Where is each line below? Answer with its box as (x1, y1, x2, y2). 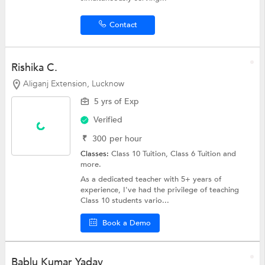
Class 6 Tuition (170, 148, 224, 160)
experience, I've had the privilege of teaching (80, 185, 240, 196)
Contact (109, 19, 137, 30)
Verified (93, 114, 123, 126)
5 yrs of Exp (94, 96, 140, 108)
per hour (109, 133, 143, 145)
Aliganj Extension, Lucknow (22, 77, 124, 89)
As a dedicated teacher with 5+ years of (80, 174, 222, 185)
